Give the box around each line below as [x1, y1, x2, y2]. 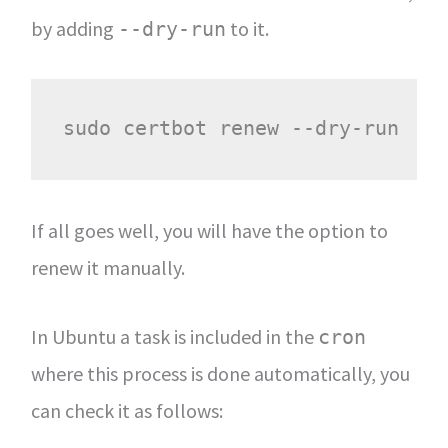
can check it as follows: [30, 397, 223, 423]
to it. [225, 15, 269, 41]
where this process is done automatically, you [30, 360, 410, 386]
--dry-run [117, 16, 226, 41]
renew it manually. [30, 254, 185, 280]
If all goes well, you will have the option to [30, 217, 388, 243]
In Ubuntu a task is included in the [30, 323, 318, 349]
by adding [30, 15, 118, 41]
